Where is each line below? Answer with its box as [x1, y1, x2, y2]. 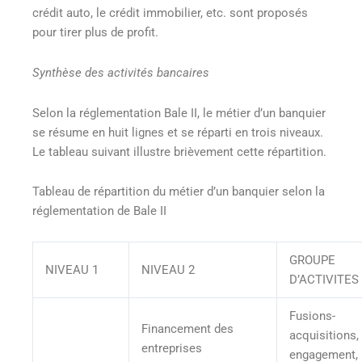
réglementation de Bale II [32, 204, 166, 219]
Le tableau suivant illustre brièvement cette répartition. [32, 144, 326, 159]
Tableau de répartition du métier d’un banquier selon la [32, 184, 325, 200]
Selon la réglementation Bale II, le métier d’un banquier [32, 105, 326, 120]
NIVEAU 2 [141, 262, 195, 277]
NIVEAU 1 [44, 262, 99, 277]
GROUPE [288, 252, 335, 267]
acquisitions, [288, 327, 359, 343]
